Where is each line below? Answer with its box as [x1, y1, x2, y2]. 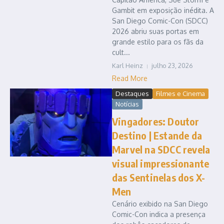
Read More [112, 74, 147, 83]
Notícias [115, 100, 139, 108]
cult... [112, 48, 130, 57]
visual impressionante [112, 157, 209, 170]
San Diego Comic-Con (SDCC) [112, 16, 208, 25]
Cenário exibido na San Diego [112, 199, 208, 208]
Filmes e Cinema [156, 89, 205, 98]
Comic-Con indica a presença [112, 210, 205, 219]
